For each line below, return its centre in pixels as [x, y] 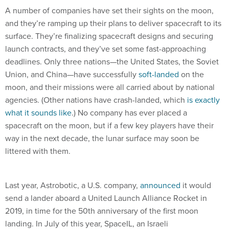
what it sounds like [38, 112]
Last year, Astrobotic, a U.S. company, [73, 185]
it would [196, 185]
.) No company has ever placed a [129, 112]
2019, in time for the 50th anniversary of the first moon [102, 211]
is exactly [203, 100]
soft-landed [159, 74]
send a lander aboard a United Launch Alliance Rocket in [106, 198]
